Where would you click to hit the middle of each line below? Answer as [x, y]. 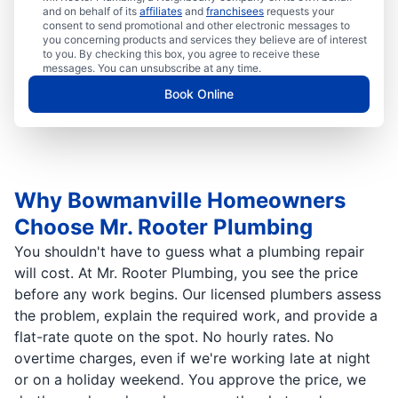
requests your [299, 12]
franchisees [235, 12]
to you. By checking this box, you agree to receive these [181, 54]
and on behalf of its [91, 12]
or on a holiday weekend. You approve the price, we [190, 380]
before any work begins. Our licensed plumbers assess [198, 295]
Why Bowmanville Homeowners [180, 201]
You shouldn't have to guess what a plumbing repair [189, 252]
